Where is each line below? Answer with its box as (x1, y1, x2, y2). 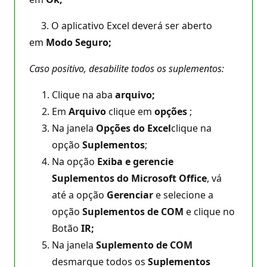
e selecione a (153, 188, 213, 201)
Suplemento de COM (96, 238, 193, 252)
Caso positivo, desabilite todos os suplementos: (29, 61, 224, 75)
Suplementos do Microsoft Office (52, 171, 207, 185)
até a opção (52, 188, 107, 201)
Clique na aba (52, 88, 115, 101)
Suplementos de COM (82, 204, 184, 218)
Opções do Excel (96, 121, 171, 135)
